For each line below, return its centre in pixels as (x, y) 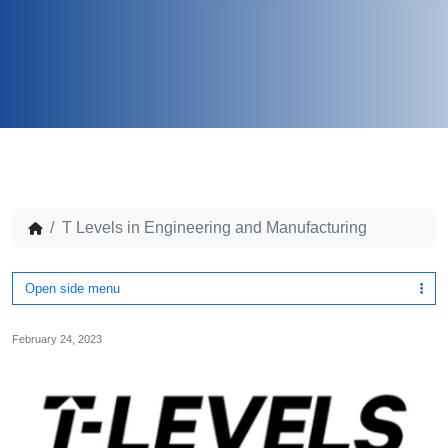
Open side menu (72, 288)
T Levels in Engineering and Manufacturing (214, 227)
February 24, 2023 (57, 339)
